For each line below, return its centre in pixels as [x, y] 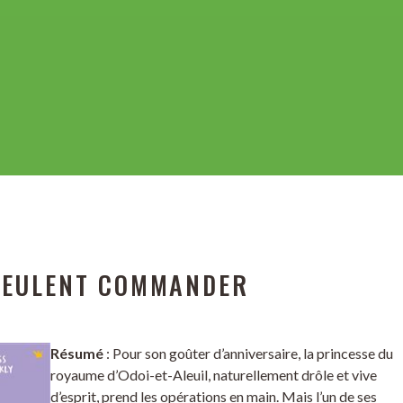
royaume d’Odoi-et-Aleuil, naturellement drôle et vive [214, 375]
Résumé [77, 353]
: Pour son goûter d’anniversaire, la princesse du [248, 353]
